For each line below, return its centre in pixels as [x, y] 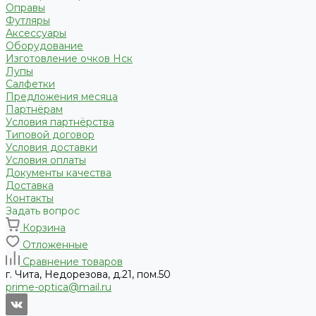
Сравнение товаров [73, 262]
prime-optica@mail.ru [59, 287]
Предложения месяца [62, 97]
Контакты [30, 199]
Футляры [28, 21]
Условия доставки [51, 148]
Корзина [44, 228]
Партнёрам [34, 110]
